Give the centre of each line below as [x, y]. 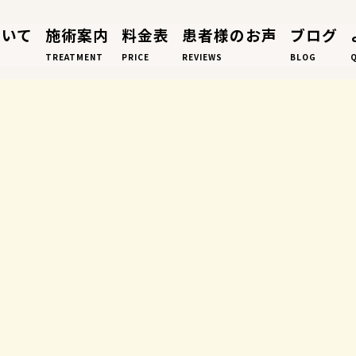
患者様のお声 [229, 35]
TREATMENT [74, 57]
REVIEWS [202, 57]
